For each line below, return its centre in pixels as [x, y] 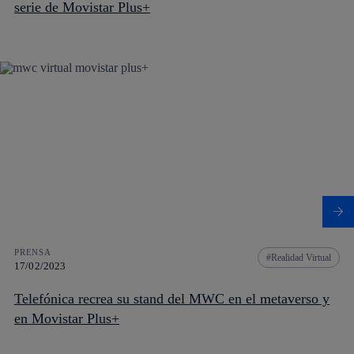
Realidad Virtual [301, 257]
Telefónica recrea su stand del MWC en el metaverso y [172, 298]
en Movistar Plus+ [67, 318]
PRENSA [33, 252]
